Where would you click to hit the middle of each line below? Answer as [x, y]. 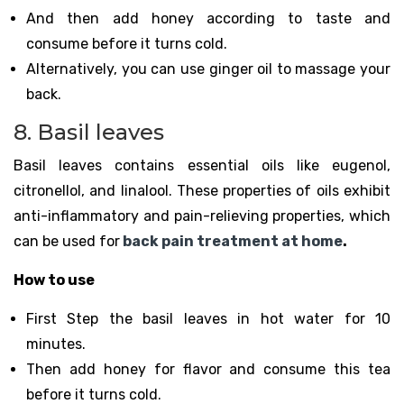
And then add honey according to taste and [208, 18]
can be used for [67, 242]
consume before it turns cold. [127, 43]
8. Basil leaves [89, 132]
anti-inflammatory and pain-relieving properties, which [202, 216]
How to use [54, 280]
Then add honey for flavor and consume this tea [208, 370]
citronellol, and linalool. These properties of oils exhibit [202, 191]
